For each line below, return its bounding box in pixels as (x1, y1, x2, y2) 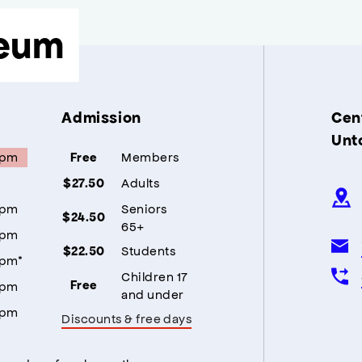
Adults (121, 175, 160, 191)
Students (121, 242, 176, 259)
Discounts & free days (61, 310, 192, 326)
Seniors (121, 200, 167, 217)
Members (121, 149, 179, 165)
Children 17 (121, 268, 188, 284)
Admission (61, 108, 141, 127)
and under (121, 286, 184, 302)
